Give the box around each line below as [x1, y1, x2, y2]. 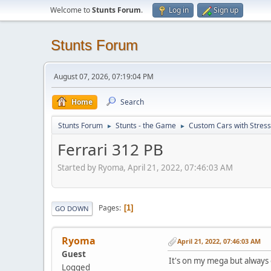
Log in [169, 5, 189, 15]
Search [120, 97, 144, 107]
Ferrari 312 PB [57, 139, 163, 160]
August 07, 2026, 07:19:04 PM [54, 71, 154, 82]
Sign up [214, 5, 238, 15]
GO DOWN [55, 203, 89, 213]
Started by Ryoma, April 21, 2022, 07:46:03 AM [57, 162, 233, 173]
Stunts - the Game [116, 120, 176, 131]
